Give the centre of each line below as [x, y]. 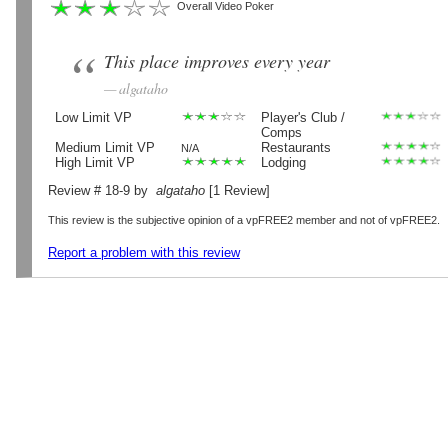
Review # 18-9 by [102, 191]
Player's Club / [302, 117]
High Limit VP [94, 162]
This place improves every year [217, 61]
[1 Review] [237, 191]
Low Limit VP [93, 117]
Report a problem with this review [144, 252]
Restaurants [295, 147]
